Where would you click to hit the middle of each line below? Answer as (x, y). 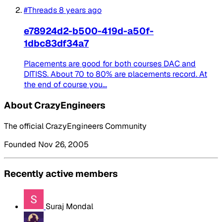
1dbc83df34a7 (56, 43)
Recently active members (61, 174)
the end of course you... (65, 85)
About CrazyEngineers (55, 106)
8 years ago (80, 10)
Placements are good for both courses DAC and (110, 64)
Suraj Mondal (69, 207)
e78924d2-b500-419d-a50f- (89, 31)
